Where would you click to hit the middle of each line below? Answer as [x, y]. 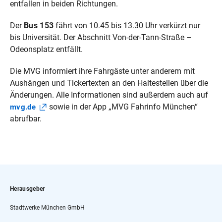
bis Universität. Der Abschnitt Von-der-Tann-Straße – [101, 37]
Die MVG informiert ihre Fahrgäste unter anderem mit [102, 71]
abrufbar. [26, 118]
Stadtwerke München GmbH [47, 207]
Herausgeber [28, 189]
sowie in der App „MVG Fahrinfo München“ [122, 107]
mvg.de [23, 107]
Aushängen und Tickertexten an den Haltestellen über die [109, 83]
